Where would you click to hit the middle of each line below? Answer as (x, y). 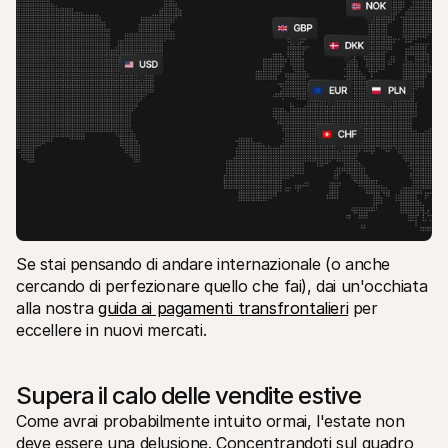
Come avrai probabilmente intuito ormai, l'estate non (210, 420)
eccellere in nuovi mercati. (111, 329)
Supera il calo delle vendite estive (188, 395)
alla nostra (57, 307)
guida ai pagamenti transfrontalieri (223, 307)
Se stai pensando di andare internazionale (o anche (203, 263)
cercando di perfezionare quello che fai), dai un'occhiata (222, 285)
